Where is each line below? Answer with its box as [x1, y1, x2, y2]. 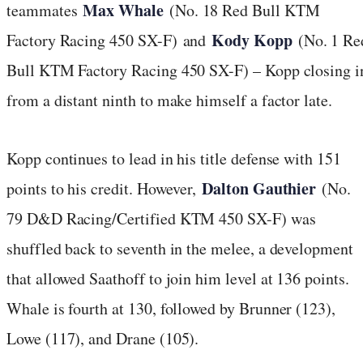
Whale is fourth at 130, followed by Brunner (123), [6, 297, 336, 319]
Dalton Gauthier [202, 176, 322, 200]
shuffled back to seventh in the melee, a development [6, 237, 353, 259]
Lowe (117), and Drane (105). [6, 327, 199, 349]
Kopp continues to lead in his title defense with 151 [6, 147, 341, 169]
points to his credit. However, [6, 177, 203, 199]
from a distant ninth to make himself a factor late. [6, 88, 332, 111]
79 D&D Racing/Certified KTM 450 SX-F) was [6, 207, 316, 229]
